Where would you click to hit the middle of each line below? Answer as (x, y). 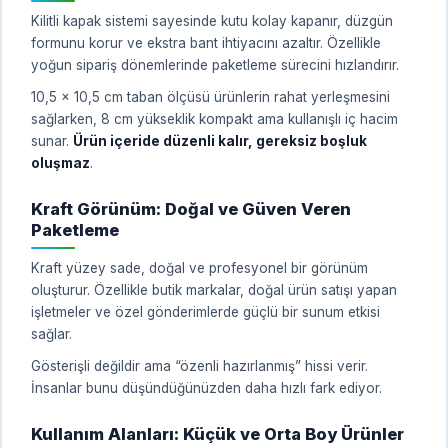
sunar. (52, 140)
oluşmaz (60, 162)
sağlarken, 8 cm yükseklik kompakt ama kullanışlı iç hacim (214, 118)
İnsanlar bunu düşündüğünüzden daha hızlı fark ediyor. (206, 387)
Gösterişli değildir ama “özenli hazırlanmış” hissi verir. (199, 365)
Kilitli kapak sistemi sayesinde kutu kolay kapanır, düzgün (212, 20)
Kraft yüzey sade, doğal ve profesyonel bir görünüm (199, 267)
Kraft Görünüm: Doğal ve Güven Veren (191, 208)
